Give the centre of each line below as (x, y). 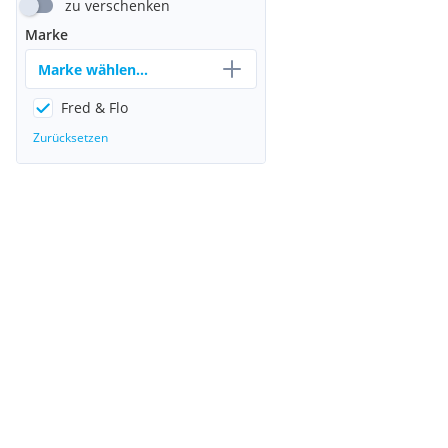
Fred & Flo (94, 107)
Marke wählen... (93, 69)
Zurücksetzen (70, 137)
